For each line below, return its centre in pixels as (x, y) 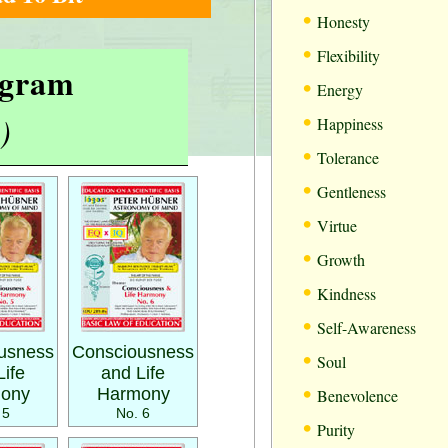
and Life (133, 373)
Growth (341, 259)
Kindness (346, 293)
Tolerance (348, 157)
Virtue (337, 225)
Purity (336, 429)
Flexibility (348, 55)
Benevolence (357, 395)
